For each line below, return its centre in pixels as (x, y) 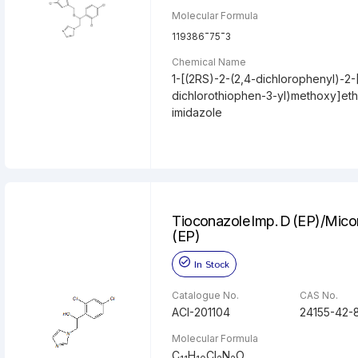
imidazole (197, 112)
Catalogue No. (206, 295)
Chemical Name (209, 62)
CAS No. (318, 295)
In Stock (212, 265)
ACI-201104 (201, 312)
